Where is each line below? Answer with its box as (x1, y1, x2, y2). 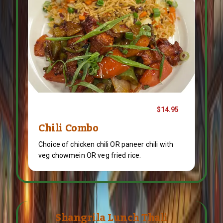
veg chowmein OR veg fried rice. (38, 151, 141, 159)
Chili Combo (38, 118, 99, 138)
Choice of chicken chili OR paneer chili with (38, 140, 174, 148)
